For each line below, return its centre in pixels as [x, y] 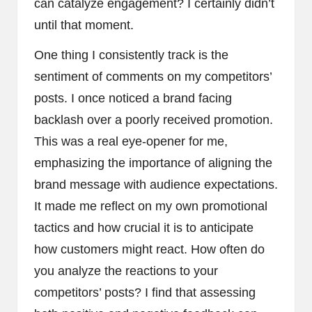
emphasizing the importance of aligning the [153, 163]
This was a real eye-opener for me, [131, 142]
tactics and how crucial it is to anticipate [144, 228]
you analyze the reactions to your [126, 271]
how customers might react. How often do [149, 250]
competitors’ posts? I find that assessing [145, 293]
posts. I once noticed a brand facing [133, 99]
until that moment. [84, 25]
